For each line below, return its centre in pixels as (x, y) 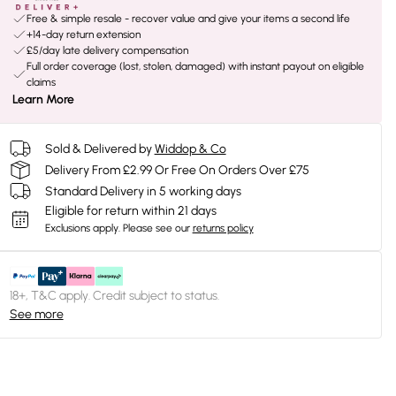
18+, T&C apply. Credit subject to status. (114, 296)
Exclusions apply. (82, 228)
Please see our (156, 228)
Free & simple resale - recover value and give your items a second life (188, 19)
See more (36, 314)
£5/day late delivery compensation (107, 50)
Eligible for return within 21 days (130, 211)
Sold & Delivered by (98, 148)
